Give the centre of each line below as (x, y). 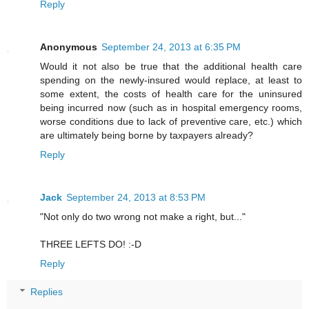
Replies (47, 292)
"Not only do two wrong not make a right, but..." (143, 216)
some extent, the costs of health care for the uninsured (171, 93)
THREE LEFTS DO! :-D (91, 244)
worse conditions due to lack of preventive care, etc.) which (171, 121)
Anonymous (69, 47)
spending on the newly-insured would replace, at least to (171, 80)
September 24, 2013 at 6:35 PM (171, 47)
